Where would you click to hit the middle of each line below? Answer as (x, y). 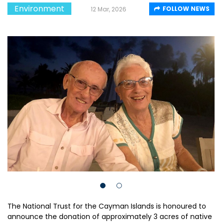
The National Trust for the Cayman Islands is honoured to (107, 206)
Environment (39, 8)
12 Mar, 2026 (109, 9)
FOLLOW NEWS (186, 8)
